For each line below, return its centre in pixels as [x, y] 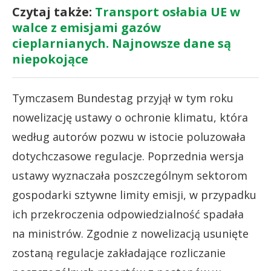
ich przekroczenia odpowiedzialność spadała [128, 214]
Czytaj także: [54, 11]
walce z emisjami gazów [87, 27]
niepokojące [50, 59]
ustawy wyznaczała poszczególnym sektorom [130, 175]
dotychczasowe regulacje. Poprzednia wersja [128, 156]
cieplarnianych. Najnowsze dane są [122, 43]
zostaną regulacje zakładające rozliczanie [119, 253]
